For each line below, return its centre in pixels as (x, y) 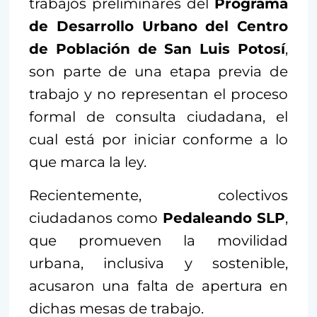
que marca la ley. (88, 162)
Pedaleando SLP (224, 218)
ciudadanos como (96, 218)
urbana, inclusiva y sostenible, (158, 263)
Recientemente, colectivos (158, 195)
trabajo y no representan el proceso (158, 94)
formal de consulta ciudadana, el (158, 116)
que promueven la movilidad (158, 240)
